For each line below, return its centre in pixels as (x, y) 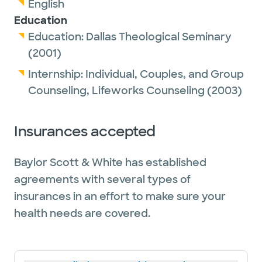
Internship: (57, 74)
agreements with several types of (102, 180)
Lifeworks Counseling (148, 91)
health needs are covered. (82, 213)
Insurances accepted (85, 131)
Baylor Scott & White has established (110, 163)
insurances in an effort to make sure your (120, 196)
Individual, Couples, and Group (165, 74)
